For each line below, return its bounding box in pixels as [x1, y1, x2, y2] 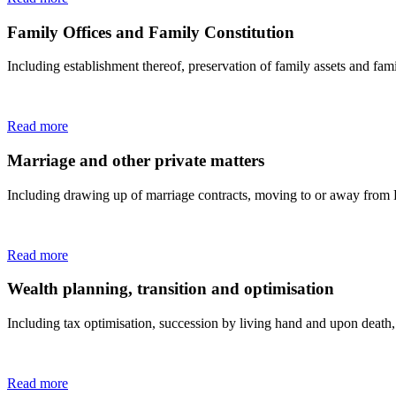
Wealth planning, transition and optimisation [7, 279, 334, 299]
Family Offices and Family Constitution [7, 22, 294, 42]
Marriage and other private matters [7, 150, 264, 170]
